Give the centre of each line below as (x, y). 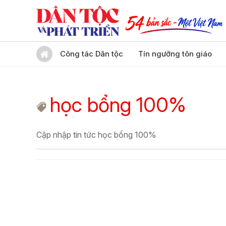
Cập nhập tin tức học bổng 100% (96, 135)
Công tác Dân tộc (92, 54)
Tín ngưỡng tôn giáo (175, 54)
